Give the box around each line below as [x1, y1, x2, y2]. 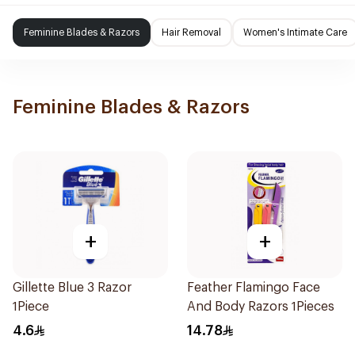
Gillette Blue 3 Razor [13, 281, 132, 294]
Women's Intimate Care [243, 28, 347, 37]
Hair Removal [162, 28, 221, 37]
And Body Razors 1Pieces [187, 300, 334, 313]
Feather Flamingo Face [187, 281, 320, 294]
